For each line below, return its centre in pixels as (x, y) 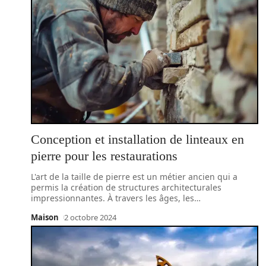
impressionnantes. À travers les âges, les (113, 198)
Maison (45, 217)
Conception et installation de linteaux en (137, 139)
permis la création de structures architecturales (126, 187)
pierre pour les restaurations (104, 156)
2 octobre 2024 (90, 217)
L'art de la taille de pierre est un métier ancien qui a (134, 177)
